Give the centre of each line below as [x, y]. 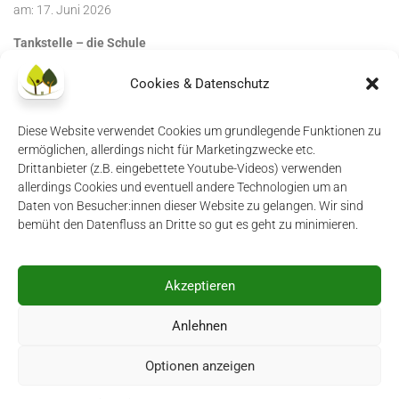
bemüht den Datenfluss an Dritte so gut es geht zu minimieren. [188, 224]
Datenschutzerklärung [145, 216]
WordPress [193, 343]
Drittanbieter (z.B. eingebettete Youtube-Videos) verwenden [180, 168]
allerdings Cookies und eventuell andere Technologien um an [183, 187]
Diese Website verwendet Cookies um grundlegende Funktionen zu [199, 131]
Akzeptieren [199, 285]
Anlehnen [199, 326]
